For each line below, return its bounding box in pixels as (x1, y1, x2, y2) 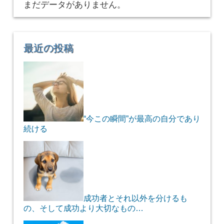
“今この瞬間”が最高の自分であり (83, 114, 200, 123)
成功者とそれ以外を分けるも (83, 193, 187, 203)
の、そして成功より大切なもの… (23, 203, 143, 213)
